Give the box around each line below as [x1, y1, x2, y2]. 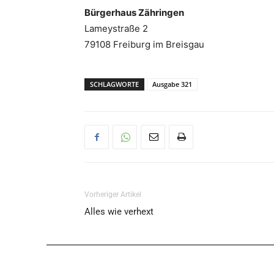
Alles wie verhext [84, 206, 154, 217]
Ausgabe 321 [152, 80, 192, 89]
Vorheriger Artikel [84, 190, 141, 199]
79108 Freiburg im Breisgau [84, 39, 204, 50]
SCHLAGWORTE [90, 80, 139, 89]
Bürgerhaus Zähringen [84, 7, 184, 18]
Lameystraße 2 [84, 23, 148, 34]
